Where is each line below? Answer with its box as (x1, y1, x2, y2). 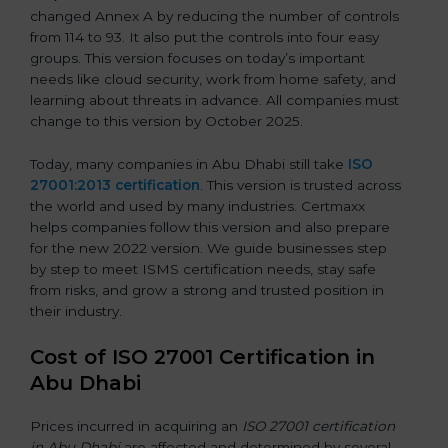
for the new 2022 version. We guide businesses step (30, 239, 387, 256)
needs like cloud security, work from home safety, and (30, 70, 396, 87)
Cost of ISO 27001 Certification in (30, 344, 375, 369)
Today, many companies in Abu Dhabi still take (30, 155, 348, 172)
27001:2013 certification (30, 176, 200, 193)
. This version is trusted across (200, 176, 401, 193)
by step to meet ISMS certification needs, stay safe (30, 260, 376, 277)
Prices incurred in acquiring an (30, 417, 242, 434)
